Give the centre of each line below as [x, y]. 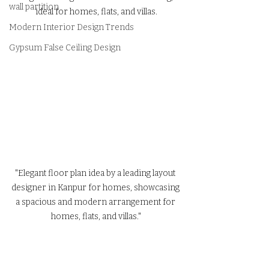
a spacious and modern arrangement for [96, 202]
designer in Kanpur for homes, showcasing [96, 188]
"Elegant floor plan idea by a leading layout [96, 174]
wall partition [34, 7]
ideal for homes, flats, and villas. [96, 12]
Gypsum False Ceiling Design [65, 48]
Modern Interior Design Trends [71, 28]
